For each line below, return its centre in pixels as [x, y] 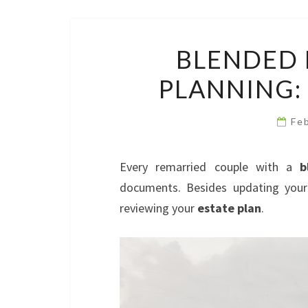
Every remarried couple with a [210, 167]
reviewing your [158, 208]
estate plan [229, 208]
